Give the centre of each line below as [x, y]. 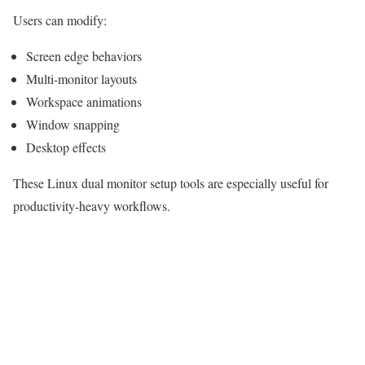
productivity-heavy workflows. [92, 205]
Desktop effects [66, 147]
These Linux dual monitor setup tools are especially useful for [171, 182]
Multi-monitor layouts [81, 78]
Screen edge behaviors [84, 55]
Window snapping [73, 124]
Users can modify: [60, 20]
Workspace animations [84, 101]
